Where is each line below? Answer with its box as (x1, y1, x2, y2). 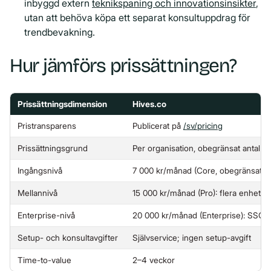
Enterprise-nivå (18, 210, 75, 220)
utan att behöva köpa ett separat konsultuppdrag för (24, 11, 250, 24)
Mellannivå (18, 188, 57, 198)
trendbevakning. (24, 25, 95, 38)
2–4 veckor (132, 255, 175, 265)
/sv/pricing (183, 120, 223, 131)
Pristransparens (18, 120, 76, 131)
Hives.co (132, 99, 166, 109)
